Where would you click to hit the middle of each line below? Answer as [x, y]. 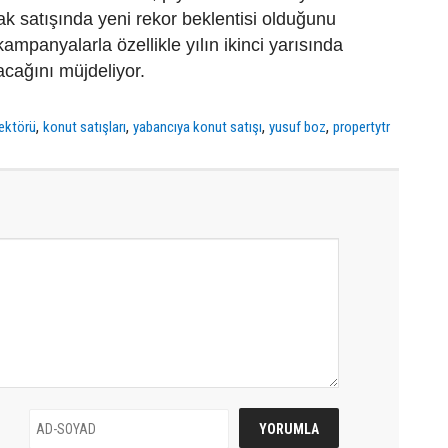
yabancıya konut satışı [198, 127]
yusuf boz [298, 127]
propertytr [362, 127]
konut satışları [85, 127]
